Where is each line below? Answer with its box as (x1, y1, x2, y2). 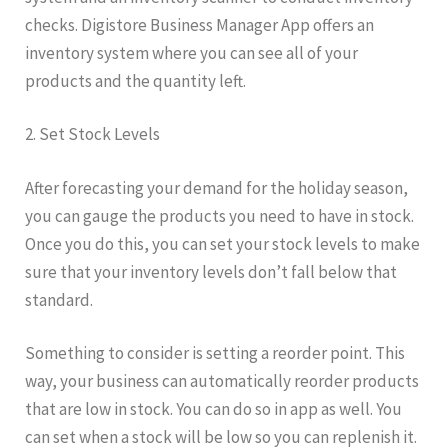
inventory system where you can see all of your (25, 41, 358, 64)
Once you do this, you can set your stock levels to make (25, 232, 420, 255)
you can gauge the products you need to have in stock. (25, 204, 414, 227)
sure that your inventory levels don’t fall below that (25, 260, 397, 283)
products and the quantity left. (25, 69, 246, 92)
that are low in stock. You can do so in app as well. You (25, 398, 402, 421)
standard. (25, 288, 93, 311)
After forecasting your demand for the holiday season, (25, 176, 408, 199)
